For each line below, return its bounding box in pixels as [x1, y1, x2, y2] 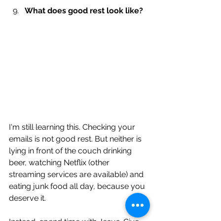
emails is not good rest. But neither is [9, 134, 144, 144]
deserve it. [9, 193, 46, 203]
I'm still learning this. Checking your [9, 122, 137, 132]
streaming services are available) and [9, 170, 146, 180]
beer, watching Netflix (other [9, 158, 111, 168]
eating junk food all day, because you [9, 182, 147, 191]
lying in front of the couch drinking [9, 146, 134, 156]
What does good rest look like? [25, 5, 143, 15]
